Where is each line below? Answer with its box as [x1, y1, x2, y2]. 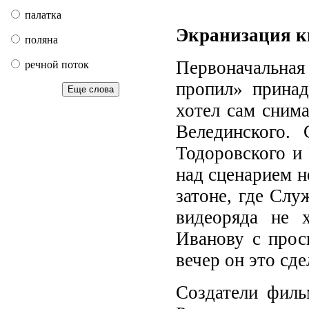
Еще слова [67, 84, 114, 94]
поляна [22, 34, 58, 46]
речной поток [22, 59, 89, 70]
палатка [22, 9, 61, 21]
